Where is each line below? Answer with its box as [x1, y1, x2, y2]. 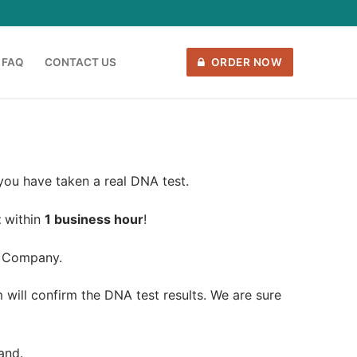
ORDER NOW [208, 55, 283, 69]
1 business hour [44, 211, 143, 228]
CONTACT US [45, 55, 116, 69]
